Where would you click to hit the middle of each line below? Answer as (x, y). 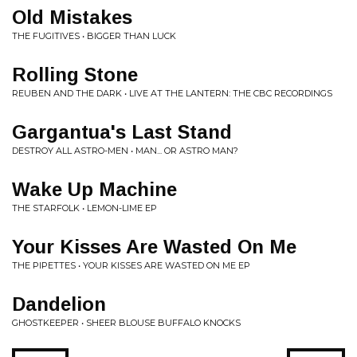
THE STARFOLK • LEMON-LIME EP (84, 208)
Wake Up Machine (94, 189)
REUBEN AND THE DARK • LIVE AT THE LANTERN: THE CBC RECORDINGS (172, 93)
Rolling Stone (75, 75)
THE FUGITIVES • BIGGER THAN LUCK (94, 36)
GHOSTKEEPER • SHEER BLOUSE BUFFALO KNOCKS (126, 323)
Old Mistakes (72, 17)
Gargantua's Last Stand (122, 132)
